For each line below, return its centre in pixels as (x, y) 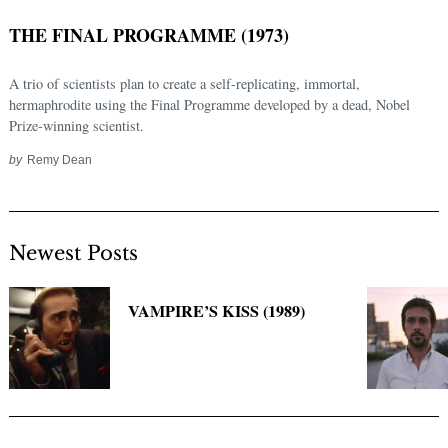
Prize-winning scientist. (76, 126)
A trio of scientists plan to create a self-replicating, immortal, (184, 84)
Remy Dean (59, 160)
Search (71, 266)
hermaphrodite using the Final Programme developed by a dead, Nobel (209, 105)
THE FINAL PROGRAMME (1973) (149, 35)
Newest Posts (73, 253)
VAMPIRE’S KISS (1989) (217, 311)
